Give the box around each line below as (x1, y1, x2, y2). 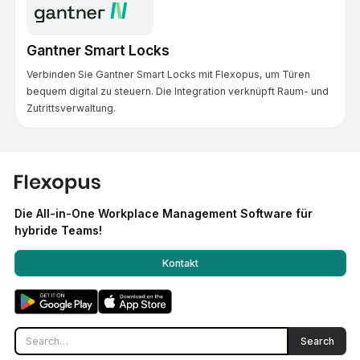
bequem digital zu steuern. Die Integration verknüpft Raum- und (26, 84, 329, 97)
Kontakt (162, 256, 198, 269)
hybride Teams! (14, 223, 102, 238)
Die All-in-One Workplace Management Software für (14, 207, 313, 221)
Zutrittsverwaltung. (26, 101, 116, 114)
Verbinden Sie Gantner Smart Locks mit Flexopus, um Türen (26, 67, 310, 80)
